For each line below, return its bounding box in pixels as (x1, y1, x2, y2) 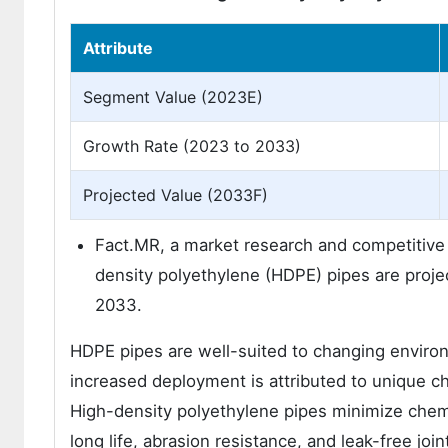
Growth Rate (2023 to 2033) (83, 136, 301, 156)
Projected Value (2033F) (83, 185, 268, 205)
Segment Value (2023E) (83, 87, 263, 107)
